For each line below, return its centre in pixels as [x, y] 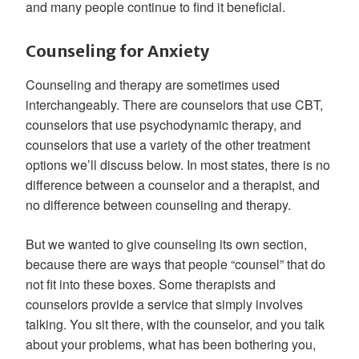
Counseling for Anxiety [117, 51]
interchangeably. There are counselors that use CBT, [174, 105]
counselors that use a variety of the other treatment [168, 145]
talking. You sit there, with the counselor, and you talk [175, 324]
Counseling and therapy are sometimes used [153, 85]
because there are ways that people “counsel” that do [175, 264]
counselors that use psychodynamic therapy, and [163, 125]
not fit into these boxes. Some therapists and [151, 284]
